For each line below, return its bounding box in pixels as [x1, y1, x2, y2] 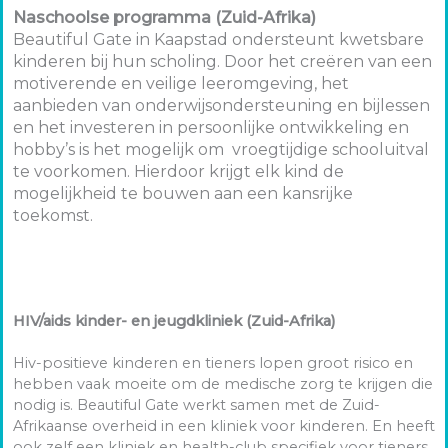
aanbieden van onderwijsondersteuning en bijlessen [13, 96, 430, 116]
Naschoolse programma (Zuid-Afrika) [13, 8, 316, 28]
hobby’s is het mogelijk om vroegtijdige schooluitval [13, 140, 429, 160]
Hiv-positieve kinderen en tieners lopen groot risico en [13, 354, 413, 373]
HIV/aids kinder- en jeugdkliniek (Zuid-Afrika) [13, 312, 428, 331]
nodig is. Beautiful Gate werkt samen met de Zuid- [13, 396, 380, 415]
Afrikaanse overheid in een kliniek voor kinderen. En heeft [13, 417, 435, 436]
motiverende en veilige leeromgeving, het [13, 74, 349, 94]
